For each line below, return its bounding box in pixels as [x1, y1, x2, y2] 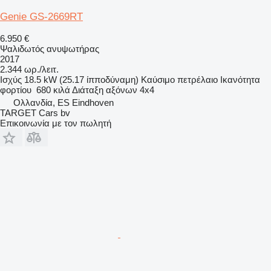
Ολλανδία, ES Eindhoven [13, 97, 114, 108]
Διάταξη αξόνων [72, 84, 137, 95]
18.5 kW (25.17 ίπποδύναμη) [24, 74, 139, 85]
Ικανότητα [220, 74, 260, 85]
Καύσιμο [141, 74, 175, 85]
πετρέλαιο [177, 74, 218, 85]
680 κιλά [36, 84, 70, 95]
